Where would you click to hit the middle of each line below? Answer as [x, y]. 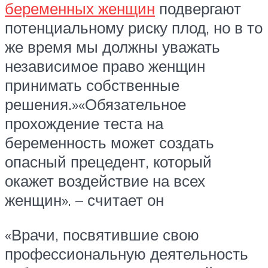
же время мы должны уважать [112, 47]
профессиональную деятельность [127, 253]
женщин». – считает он [84, 200]
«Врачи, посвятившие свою [102, 234]
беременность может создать [109, 143]
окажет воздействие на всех [105, 181]
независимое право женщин [105, 66]
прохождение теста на [84, 124]
